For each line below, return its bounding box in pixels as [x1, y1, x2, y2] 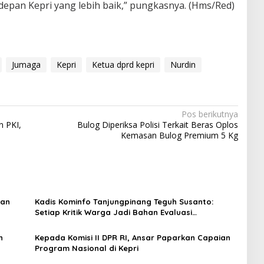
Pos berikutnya [181, 108, 238, 120]
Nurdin [170, 59, 196, 71]
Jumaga [11, 59, 41, 71]
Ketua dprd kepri [91, 59, 154, 71]
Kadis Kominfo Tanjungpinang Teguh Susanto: [34, 197, 213, 207]
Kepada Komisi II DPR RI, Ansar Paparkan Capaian [34, 233, 230, 243]
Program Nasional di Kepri [34, 243, 138, 253]
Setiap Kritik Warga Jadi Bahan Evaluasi [34, 207, 192, 217]
